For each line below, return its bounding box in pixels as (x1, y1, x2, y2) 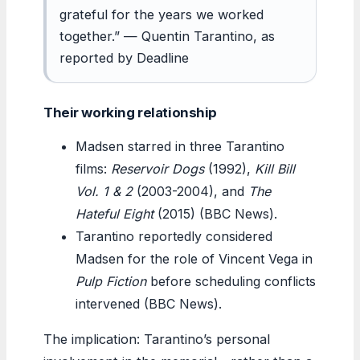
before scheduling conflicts (146, 272, 316, 289)
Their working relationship (43, 104, 217, 121)
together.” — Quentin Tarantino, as (59, 27, 275, 44)
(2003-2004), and (133, 182, 248, 199)
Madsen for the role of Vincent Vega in (76, 250, 313, 267)
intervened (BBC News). (76, 295, 222, 312)
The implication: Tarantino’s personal (43, 330, 270, 347)
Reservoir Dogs (111, 160, 204, 177)
